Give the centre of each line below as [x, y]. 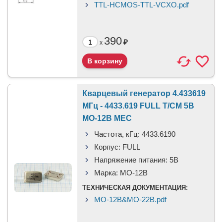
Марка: [106, 173]
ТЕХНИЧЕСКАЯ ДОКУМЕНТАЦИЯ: [135, 188]
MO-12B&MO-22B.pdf [130, 199]
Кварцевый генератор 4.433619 [144, 93]
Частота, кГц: [117, 134]
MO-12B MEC [107, 118]
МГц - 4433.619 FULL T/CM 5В [138, 106]
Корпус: [107, 147]
